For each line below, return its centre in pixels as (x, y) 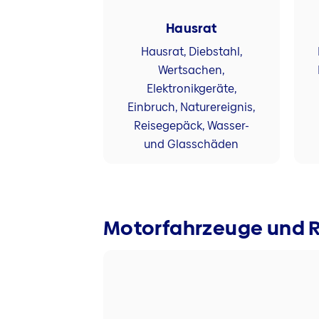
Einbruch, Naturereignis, (192, 107)
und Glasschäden (192, 144)
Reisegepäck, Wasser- (191, 125)
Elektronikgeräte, (191, 88)
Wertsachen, (192, 70)
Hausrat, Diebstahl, (191, 51)
